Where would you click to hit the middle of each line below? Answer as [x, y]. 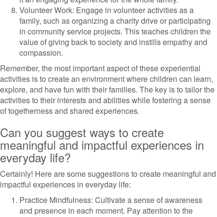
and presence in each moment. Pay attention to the [106, 210]
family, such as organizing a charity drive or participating [115, 21]
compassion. [41, 53]
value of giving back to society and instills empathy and [113, 42]
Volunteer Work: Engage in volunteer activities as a [107, 10]
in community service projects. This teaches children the [115, 31]
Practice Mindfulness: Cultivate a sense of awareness [111, 200]
